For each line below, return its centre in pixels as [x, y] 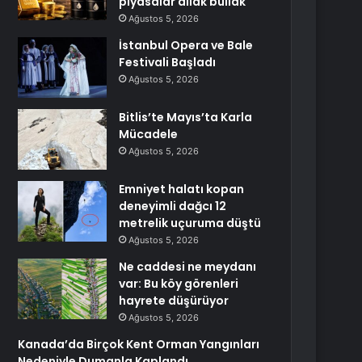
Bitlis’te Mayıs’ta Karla [186, 117]
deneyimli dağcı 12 [173, 206]
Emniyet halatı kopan [182, 189]
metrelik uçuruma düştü [190, 223]
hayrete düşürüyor [174, 301]
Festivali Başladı [168, 62]
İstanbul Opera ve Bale [186, 45]
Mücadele [149, 134]
